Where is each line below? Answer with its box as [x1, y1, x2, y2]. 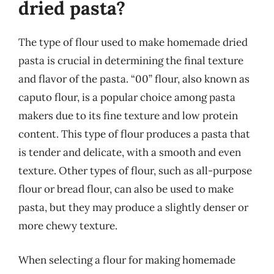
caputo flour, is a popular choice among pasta [18, 91, 235, 104]
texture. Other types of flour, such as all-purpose [18, 164, 252, 177]
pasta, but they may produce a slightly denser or [18, 201, 248, 214]
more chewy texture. [18, 219, 117, 232]
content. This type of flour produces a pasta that [18, 127, 250, 141]
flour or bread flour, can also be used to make [18, 182, 234, 196]
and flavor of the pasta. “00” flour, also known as [18, 72, 250, 86]
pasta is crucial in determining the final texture [18, 54, 243, 67]
